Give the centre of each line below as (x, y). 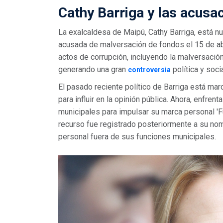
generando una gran (93, 69)
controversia (149, 69)
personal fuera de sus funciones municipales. (137, 136)
